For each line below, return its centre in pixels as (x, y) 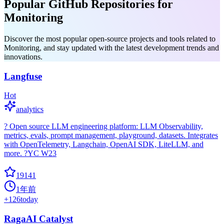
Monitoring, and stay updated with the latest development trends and (111, 47)
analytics (30, 109)
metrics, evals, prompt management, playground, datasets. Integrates (111, 135)
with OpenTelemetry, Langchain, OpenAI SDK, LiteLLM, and (104, 144)
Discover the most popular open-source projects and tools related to (110, 38)
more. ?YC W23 (30, 153)
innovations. (23, 56)
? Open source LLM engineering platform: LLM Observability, (103, 126)
